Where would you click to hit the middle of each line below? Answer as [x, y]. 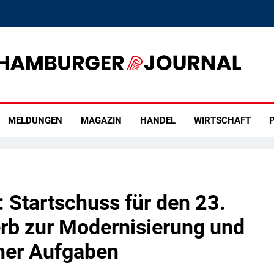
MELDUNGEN [35, 121]
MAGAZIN [101, 121]
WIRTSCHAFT [222, 121]
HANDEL [157, 121]
